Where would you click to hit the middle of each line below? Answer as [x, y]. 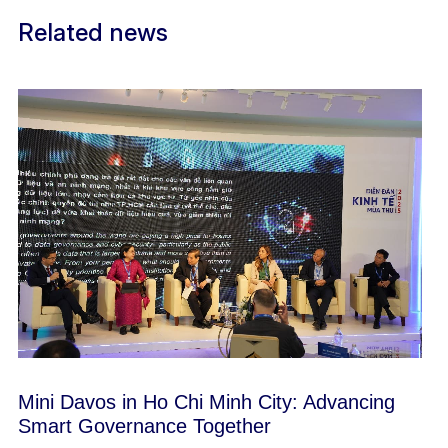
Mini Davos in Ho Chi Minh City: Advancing [206, 401]
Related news [92, 32]
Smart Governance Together [144, 425]
